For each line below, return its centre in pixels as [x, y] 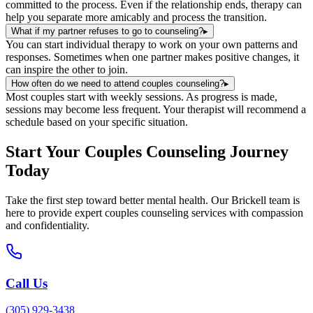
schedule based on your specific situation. [97, 122]
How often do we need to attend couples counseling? [118, 84]
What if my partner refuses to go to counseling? [107, 31]
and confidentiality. [48, 225]
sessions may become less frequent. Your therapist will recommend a [156, 110]
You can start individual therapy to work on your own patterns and [152, 45]
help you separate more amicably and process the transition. [136, 17]
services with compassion [246, 213]
